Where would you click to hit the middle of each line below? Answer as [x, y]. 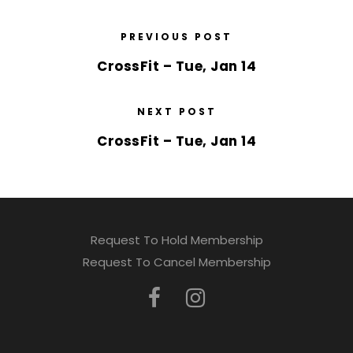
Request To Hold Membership [176, 240]
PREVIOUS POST [176, 37]
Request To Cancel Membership [176, 262]
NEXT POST [176, 111]
